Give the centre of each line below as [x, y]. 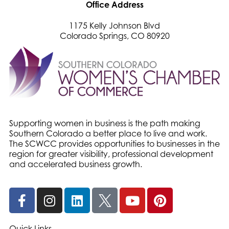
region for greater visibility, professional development [111, 154]
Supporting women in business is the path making [105, 123]
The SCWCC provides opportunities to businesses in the [114, 144]
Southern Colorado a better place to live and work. [108, 134]
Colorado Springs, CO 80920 [114, 36]
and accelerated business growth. [76, 164]
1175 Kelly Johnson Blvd [114, 26]
